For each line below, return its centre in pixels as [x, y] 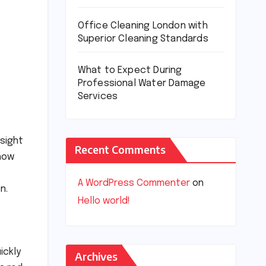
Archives [96, 256]
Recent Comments [120, 150]
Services [98, 97]
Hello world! [104, 201]
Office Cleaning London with [142, 26]
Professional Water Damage [142, 84]
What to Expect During [130, 71]
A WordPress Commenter [134, 183]
